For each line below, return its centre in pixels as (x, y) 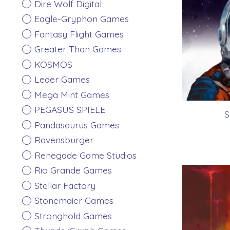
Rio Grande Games (73, 170)
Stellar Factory (65, 185)
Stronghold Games (73, 215)
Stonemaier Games (74, 200)
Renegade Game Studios (85, 155)
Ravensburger (64, 140)
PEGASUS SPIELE (70, 110)
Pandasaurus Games (76, 124)
